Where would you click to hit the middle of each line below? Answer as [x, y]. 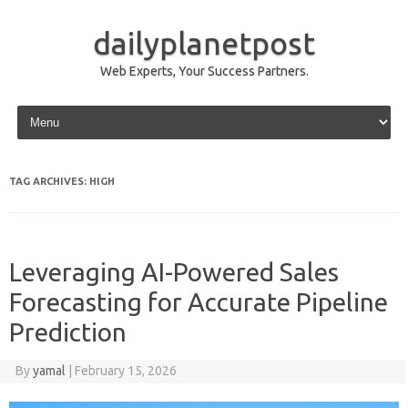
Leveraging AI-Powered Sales [174, 272]
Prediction [68, 332]
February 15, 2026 [125, 371]
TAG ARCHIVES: [49, 181]
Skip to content [56, 108]
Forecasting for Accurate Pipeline [199, 302]
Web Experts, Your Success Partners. [204, 71]
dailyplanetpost [204, 43]
